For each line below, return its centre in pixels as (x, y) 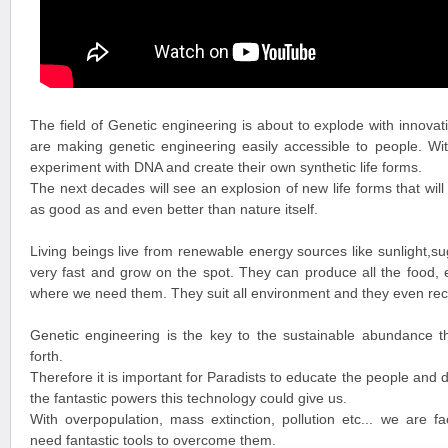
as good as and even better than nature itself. (174, 209)
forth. (46, 356)
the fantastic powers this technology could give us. (188, 398)
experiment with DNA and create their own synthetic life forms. (226, 167)
